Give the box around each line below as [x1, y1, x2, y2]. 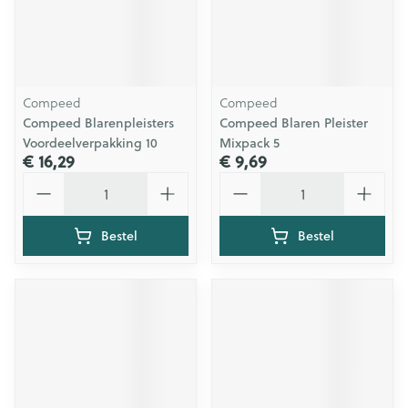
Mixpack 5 [219, 134, 280, 152]
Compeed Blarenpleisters [23, 114, 174, 132]
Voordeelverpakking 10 [23, 134, 158, 152]
